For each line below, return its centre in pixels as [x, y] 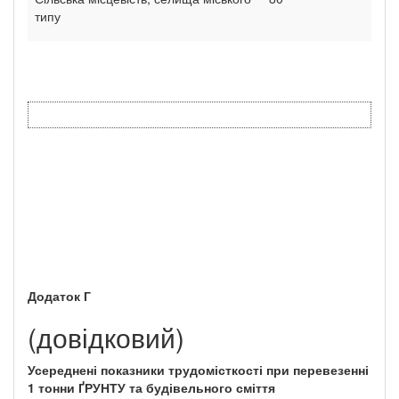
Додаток [54, 295]
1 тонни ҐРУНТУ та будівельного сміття [151, 387]
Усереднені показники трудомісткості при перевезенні [198, 369]
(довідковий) [106, 337]
